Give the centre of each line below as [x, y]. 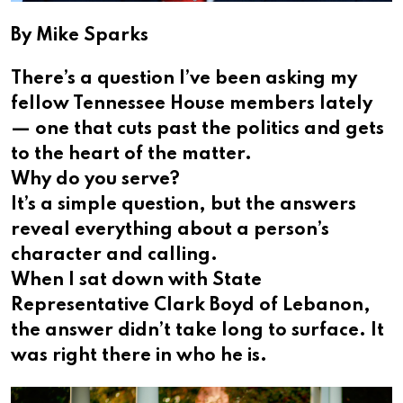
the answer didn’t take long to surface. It [197, 331]
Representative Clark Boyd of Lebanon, [191, 306]
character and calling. [114, 256]
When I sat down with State [136, 281]
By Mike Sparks [80, 36]
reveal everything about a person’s [170, 231]
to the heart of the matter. [131, 155]
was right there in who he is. [139, 357]
